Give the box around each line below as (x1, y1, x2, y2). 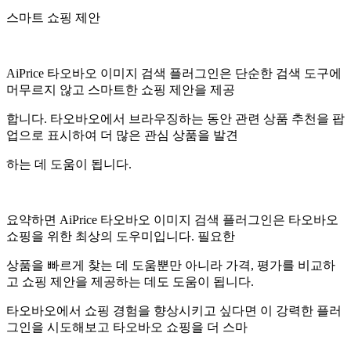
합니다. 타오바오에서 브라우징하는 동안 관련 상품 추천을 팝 (6, 111, 345, 125)
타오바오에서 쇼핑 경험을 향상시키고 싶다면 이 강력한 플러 (6, 303, 342, 317)
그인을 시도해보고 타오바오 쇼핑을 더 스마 (6, 320, 248, 334)
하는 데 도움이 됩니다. (6, 157, 132, 171)
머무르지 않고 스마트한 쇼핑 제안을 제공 (6, 82, 235, 96)
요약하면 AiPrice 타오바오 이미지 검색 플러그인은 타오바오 (6, 212, 338, 226)
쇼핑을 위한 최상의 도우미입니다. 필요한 (6, 229, 238, 243)
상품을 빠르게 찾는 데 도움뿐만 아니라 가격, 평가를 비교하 (6, 258, 335, 272)
